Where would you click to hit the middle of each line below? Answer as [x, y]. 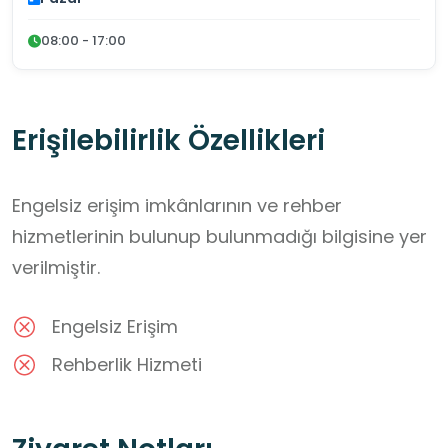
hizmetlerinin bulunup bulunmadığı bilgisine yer [219, 237]
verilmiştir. [56, 268]
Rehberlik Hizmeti [127, 365]
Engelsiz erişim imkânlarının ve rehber [177, 206]
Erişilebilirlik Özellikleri [168, 141]
